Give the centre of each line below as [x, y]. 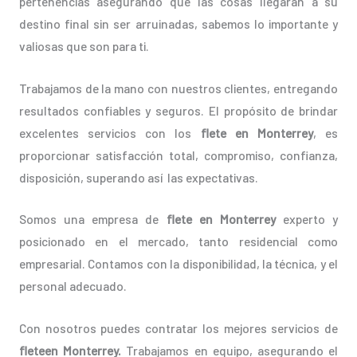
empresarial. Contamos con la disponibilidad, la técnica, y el [178, 264]
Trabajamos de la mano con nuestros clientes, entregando [178, 88]
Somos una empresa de [92, 219]
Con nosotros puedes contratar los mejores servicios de [178, 328]
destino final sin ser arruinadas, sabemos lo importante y [178, 23]
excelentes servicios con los [110, 132]
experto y [307, 219]
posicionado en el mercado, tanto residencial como [178, 241]
